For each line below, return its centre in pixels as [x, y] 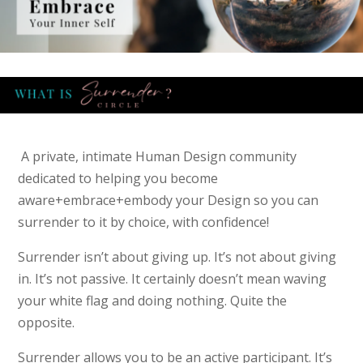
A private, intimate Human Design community [158, 156]
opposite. [47, 322]
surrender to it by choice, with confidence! [144, 222]
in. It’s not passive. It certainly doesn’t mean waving [173, 278]
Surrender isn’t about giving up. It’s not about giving [177, 256]
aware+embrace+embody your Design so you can [169, 200]
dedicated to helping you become [118, 178]
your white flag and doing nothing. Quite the [153, 300]
